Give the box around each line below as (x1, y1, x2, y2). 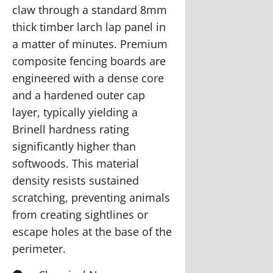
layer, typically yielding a (12, 104, 138, 119)
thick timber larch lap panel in (12, 19, 166, 34)
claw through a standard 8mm (12, 2, 167, 17)
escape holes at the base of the (12, 224, 172, 239)
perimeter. (12, 241, 66, 256)
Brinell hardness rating (12, 121, 129, 136)
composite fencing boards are (12, 53, 166, 68)
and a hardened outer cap (12, 87, 145, 102)
